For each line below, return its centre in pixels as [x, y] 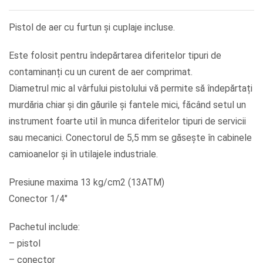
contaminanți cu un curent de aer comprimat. [101, 72]
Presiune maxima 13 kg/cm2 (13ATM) [87, 183]
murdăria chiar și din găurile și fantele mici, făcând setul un [127, 105]
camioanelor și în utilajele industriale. [83, 154]
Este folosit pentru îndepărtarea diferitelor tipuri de [115, 56]
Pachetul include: [44, 227]
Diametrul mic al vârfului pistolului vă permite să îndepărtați [131, 89]
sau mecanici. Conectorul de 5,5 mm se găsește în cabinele [130, 138]
